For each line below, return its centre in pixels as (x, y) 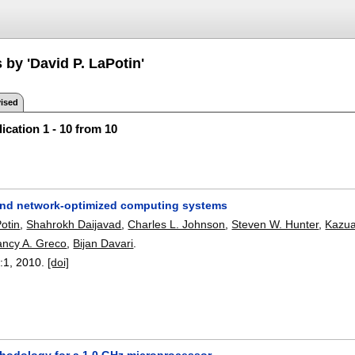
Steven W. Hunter (275, 224)
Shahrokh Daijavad (74, 224)
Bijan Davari (103, 243)
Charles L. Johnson (177, 224)
